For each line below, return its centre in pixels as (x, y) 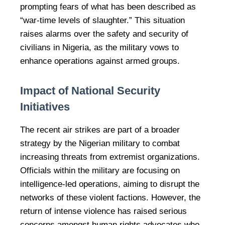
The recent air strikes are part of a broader (100, 130)
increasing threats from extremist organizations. (110, 157)
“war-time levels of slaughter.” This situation (102, 21)
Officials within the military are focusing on (100, 171)
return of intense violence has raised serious (103, 211)
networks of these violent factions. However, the (110, 198)
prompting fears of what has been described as (108, 7)
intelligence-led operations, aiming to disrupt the (110, 184)
